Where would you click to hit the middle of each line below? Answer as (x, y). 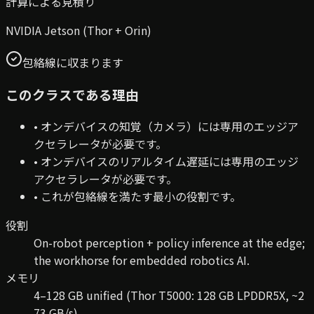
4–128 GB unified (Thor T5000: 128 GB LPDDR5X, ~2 (169, 295)
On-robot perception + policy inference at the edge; (169, 243)
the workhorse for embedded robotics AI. (142, 260)
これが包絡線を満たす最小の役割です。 (141, 197)
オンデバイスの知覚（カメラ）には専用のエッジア (170, 127)
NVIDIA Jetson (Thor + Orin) (78, 30)
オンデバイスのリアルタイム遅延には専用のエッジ (170, 162)
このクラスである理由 (72, 95)
